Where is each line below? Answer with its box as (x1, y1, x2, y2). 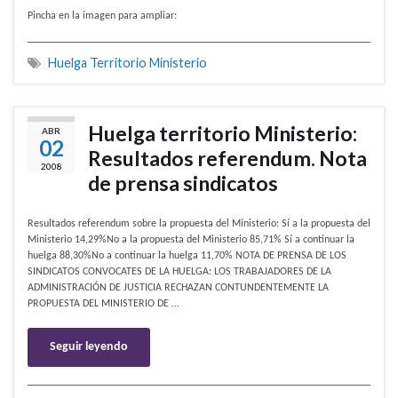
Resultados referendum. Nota (88, 146, 367, 171)
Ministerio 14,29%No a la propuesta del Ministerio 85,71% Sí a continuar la (28, 235, 354, 246)
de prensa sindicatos (88, 171, 278, 196)
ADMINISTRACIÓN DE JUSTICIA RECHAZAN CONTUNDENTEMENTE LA (28, 283, 329, 294)
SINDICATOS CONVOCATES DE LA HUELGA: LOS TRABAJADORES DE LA (28, 267, 331, 278)
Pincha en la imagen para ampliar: (28, 11, 177, 22)
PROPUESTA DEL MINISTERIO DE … (28, 298, 179, 310)
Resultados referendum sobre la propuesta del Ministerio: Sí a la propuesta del (28, 219, 370, 230)
